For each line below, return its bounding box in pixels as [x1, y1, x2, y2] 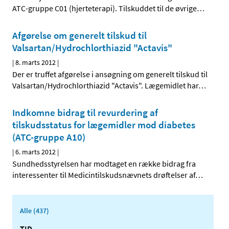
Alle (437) [20, 206, 49, 216]
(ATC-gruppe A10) [12, 131, 85, 144]
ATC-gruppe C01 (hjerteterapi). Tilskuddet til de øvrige [12, 3, 197, 14]
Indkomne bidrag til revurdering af [12, 106, 158, 119]
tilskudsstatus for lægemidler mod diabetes [12, 119, 195, 131]
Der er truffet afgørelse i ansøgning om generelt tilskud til [12, 69, 208, 80]
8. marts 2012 [15, 58, 56, 67]
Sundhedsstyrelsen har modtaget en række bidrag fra [12, 158, 196, 169]
